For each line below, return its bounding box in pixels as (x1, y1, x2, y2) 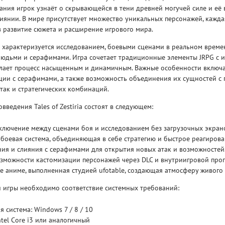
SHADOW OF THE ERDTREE (115, 119, 192, 128)
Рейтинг (132, 74, 153, 81)
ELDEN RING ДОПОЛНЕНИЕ (115, 109, 195, 118)
